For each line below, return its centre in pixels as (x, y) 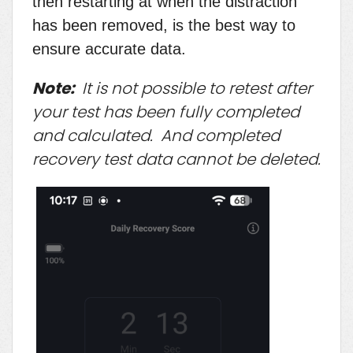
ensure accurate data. (109, 48)
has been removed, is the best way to (164, 25)
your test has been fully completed (166, 111)
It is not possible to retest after (195, 88)
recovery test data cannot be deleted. (176, 159)
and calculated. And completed (156, 135)
